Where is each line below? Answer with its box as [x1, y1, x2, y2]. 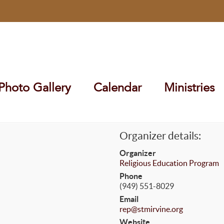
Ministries [164, 80, 214, 95]
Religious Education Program [119, 158, 219, 167]
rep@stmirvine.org [119, 204, 183, 213]
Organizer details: [119, 130, 201, 141]
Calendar [93, 80, 141, 95]
